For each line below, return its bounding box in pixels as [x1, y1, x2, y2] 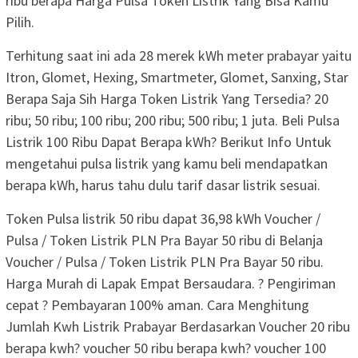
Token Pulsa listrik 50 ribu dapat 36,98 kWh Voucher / [6, 209, 320, 228]
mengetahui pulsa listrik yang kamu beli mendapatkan [6, 153, 328, 173]
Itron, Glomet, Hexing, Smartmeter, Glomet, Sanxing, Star [6, 67, 348, 86]
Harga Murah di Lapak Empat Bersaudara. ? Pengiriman [6, 273, 336, 292]
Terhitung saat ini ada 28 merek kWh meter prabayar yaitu [6, 46, 352, 65]
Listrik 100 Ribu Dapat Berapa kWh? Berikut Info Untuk [6, 132, 332, 151]
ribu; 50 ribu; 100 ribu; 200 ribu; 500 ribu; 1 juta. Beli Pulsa [6, 110, 340, 129]
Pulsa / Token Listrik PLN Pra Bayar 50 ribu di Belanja [6, 230, 323, 249]
